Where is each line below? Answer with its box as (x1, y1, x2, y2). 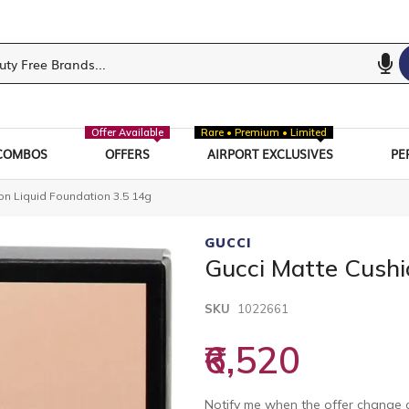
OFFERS (104, 144, 150, 163)
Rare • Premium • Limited (201, 125, 328, 139)
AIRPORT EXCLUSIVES (207, 144, 334, 163)
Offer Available (90, 125, 163, 139)
